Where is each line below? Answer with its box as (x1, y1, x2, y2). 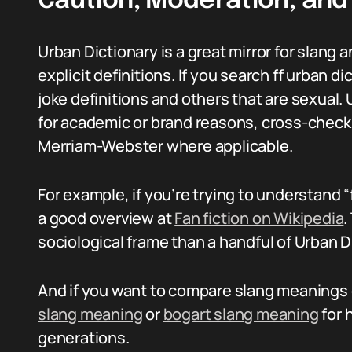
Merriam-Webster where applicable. (38, 135, 293, 156)
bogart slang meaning (163, 303, 319, 324)
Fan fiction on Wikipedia (174, 207, 344, 229)
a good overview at (38, 207, 175, 229)
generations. (38, 327, 130, 348)
